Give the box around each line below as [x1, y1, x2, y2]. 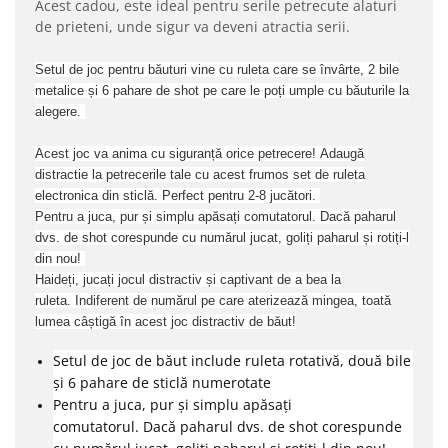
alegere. [35, 104, 85, 119]
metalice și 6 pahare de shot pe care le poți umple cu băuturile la [35, 83, 409, 98]
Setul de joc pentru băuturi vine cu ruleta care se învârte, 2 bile [35, 62, 399, 77]
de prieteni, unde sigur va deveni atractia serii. [35, 17, 354, 36]
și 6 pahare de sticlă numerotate [53, 373, 271, 392]
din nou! [35, 251, 85, 266]
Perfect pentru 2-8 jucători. [162, 188, 320, 203]
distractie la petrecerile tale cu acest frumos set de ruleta [35, 167, 365, 182]
